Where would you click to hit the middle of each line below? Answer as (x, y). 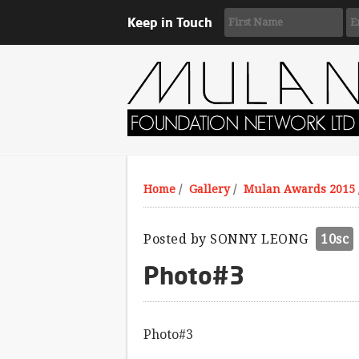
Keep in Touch (170, 22)
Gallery (210, 189)
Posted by (177, 239)
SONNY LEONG (259, 239)
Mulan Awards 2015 (299, 189)
